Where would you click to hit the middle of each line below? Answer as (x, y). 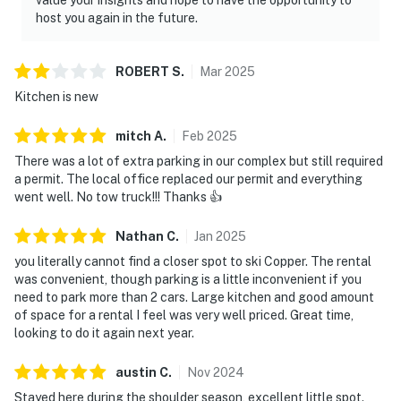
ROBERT (142, 71)
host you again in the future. (117, 17)
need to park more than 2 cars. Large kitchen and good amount (194, 297)
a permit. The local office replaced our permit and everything (188, 179)
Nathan (140, 236)
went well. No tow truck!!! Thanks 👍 (118, 196)
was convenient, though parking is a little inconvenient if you (188, 279)
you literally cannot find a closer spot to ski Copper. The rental (193, 261)
